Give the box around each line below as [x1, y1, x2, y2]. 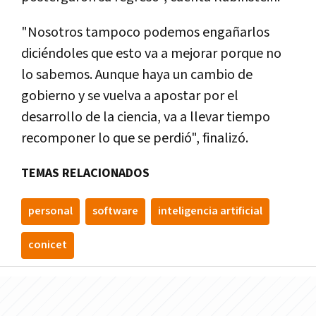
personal [28, 203, 73, 219]
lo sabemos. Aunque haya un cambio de [21, 65, 253, 84]
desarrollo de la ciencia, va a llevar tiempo [21, 107, 270, 126]
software [92, 203, 138, 219]
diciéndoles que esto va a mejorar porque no [21, 44, 281, 63]
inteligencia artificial [158, 203, 262, 219]
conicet [28, 237, 67, 253]
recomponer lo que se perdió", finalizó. [21, 128, 248, 147]
